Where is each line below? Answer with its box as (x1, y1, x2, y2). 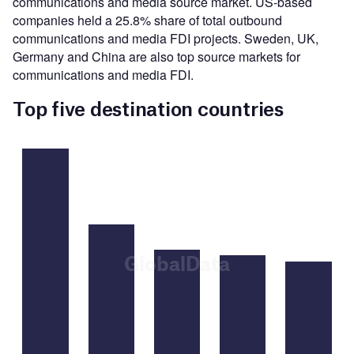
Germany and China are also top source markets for (13, 47, 300, 66)
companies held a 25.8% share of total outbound (13, 10, 282, 29)
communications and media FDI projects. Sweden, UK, (13, 28, 318, 47)
